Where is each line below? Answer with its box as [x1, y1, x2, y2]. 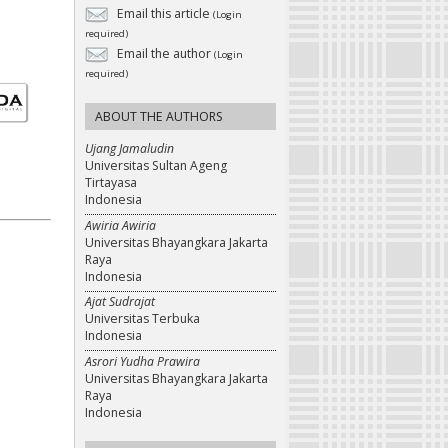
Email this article [114, 5, 213, 23]
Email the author [114, 45, 214, 63]
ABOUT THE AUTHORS [95, 108, 223, 126]
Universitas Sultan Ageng [85, 157, 227, 175]
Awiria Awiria [85, 216, 156, 234]
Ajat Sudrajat [85, 293, 155, 311]
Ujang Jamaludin [85, 140, 174, 158]
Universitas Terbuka [85, 310, 200, 328]
